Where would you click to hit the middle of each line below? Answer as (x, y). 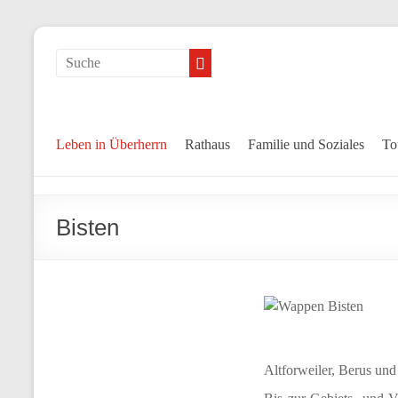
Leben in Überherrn (111, 144)
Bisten (88, 227)
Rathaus (207, 144)
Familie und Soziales (306, 144)
